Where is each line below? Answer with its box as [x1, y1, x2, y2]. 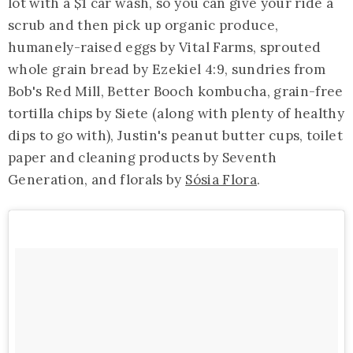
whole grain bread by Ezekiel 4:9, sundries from [8, 60, 325, 78]
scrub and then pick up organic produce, [8, 16, 279, 34]
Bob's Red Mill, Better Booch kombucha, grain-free [8, 82, 344, 100]
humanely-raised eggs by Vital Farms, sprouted [8, 38, 321, 56]
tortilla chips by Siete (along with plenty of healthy [8, 104, 345, 122]
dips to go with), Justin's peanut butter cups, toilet [8, 126, 344, 144]
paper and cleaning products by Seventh [8, 148, 277, 166]
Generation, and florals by [8, 170, 186, 188]
